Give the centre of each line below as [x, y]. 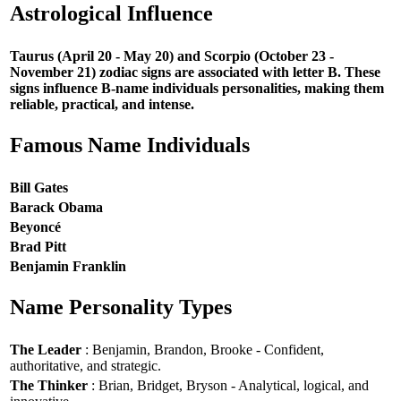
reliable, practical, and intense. [102, 104]
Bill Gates [39, 187]
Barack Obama [56, 207]
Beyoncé [35, 226]
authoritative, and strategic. [85, 365]
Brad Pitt [38, 246]
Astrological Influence [111, 14]
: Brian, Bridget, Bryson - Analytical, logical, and [228, 385]
